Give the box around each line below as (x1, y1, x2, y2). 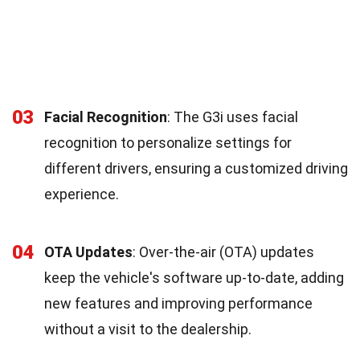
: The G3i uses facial (167, 108, 298, 125)
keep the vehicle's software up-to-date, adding (44, 268, 344, 286)
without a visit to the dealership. (44, 320, 252, 337)
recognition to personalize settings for (44, 133, 292, 151)
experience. (44, 185, 119, 202)
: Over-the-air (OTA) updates (133, 243, 314, 260)
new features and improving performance (44, 294, 313, 312)
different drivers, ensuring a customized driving (44, 159, 348, 177)
